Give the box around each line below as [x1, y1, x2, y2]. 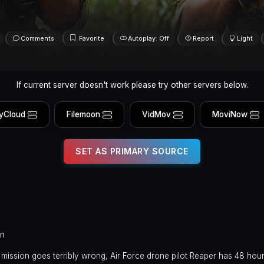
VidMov [141, 110, 171, 120]
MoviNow [212, 110, 248, 120]
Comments [20, 34, 54, 42]
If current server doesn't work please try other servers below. [16, 80, 248, 90]
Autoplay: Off [128, 34, 169, 42]
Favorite [79, 34, 105, 42]
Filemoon [67, 110, 101, 120]
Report [192, 34, 214, 42]
